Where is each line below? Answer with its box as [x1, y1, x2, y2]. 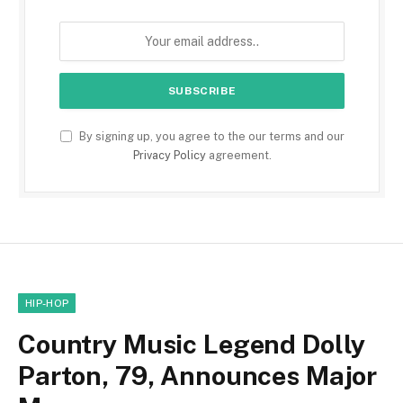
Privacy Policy [132, 148, 206, 162]
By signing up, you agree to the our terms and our [76, 129, 345, 143]
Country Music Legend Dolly [18, 327, 366, 360]
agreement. [205, 148, 272, 162]
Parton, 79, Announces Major [18, 359, 378, 391]
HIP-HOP [25, 297, 69, 309]
